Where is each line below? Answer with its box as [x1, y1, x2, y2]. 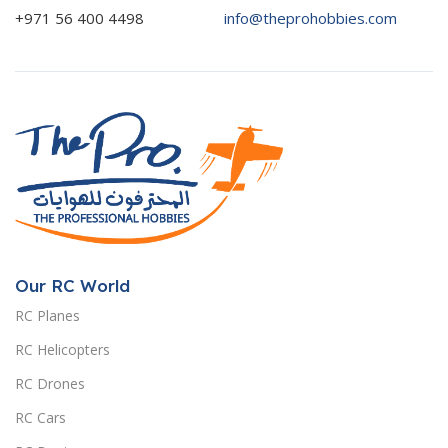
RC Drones [15, 373, 85, 393]
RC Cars [15, 407, 66, 427]
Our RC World [15, 274, 130, 296]
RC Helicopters [15, 339, 110, 359]
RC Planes [15, 305, 80, 325]
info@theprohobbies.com [224, 8, 397, 28]
